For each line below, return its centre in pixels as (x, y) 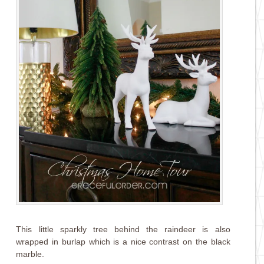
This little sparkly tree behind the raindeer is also (123, 229)
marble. (30, 254)
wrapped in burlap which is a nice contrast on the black (123, 241)
